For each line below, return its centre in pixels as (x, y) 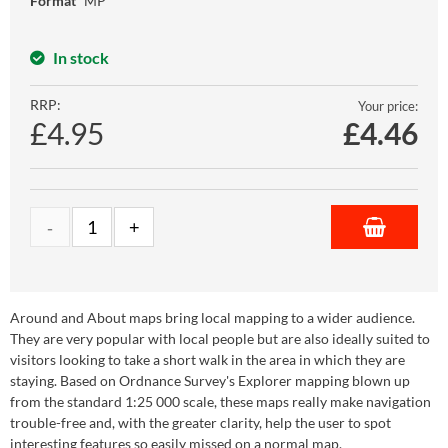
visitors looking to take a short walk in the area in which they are (207, 359)
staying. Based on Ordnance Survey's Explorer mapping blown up (210, 380)
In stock (81, 57)
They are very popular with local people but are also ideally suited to (220, 338)
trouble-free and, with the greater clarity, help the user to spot (200, 422)
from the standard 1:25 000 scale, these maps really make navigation (220, 401)
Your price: (388, 105)
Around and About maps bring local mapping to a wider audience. (212, 317)
